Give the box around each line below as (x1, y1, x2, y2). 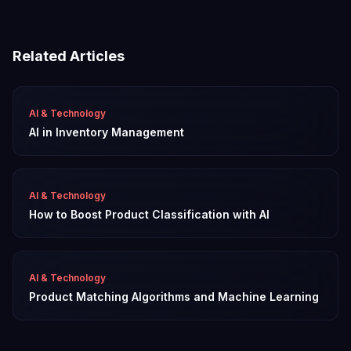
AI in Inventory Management (29, 125, 184, 139)
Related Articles (13, 48, 125, 64)
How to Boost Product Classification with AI (29, 208, 270, 221)
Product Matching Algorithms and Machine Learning (29, 290, 319, 303)
